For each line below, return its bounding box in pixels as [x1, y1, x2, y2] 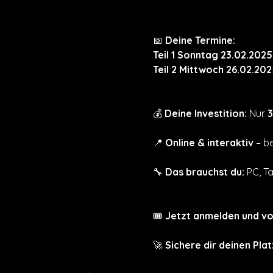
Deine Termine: [165, 34, 235, 46]
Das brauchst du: [165, 165, 244, 178]
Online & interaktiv [165, 136, 253, 149]
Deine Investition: [164, 107, 247, 119]
